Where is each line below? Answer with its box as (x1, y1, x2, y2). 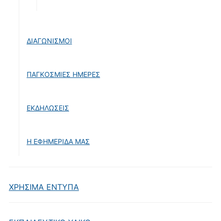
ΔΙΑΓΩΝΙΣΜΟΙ (26, 36, 72, 45)
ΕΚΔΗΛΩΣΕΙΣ (26, 103, 69, 112)
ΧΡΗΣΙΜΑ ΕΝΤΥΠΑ (8, 182, 79, 192)
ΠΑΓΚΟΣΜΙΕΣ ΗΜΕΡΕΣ (26, 70, 100, 78)
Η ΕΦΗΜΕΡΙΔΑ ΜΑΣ (26, 137, 90, 146)
